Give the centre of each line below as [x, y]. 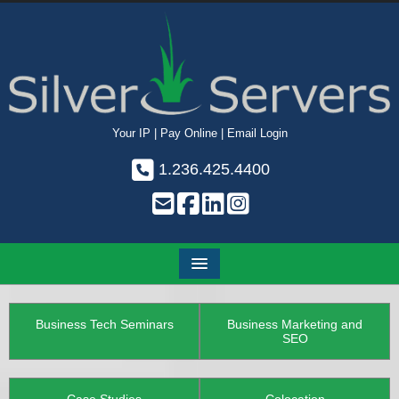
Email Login [257, 134]
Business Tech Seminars [104, 325]
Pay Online [188, 134]
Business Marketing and [295, 325]
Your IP [131, 134]
